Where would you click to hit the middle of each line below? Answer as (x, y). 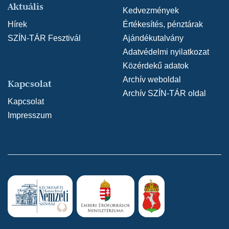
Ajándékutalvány (153, 38)
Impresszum (30, 116)
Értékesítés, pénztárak (163, 25)
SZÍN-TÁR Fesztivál (44, 38)
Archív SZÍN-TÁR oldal (164, 94)
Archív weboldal (152, 80)
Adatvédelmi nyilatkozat (166, 52)
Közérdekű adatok (156, 66)
